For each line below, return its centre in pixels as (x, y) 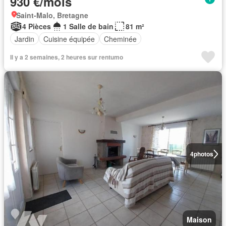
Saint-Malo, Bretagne (52, 15)
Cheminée (120, 39)
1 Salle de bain (88, 26)
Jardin (24, 39)
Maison (199, 219)
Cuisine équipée (69, 39)
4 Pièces (37, 26)
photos (203, 154)
